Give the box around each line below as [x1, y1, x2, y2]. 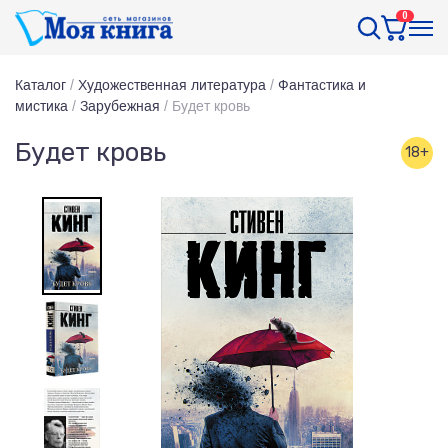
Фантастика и [278, 77, 366, 93]
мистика [15, 98, 68, 114]
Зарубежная [80, 98, 160, 114]
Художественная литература [78, 77, 266, 93]
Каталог [15, 77, 66, 93]
